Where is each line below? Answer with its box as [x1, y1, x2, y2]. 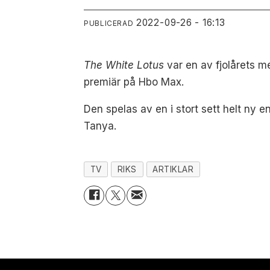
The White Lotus [84, 58, 165, 71]
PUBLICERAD [84, 18, 134, 28]
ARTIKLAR [152, 164, 194, 174]
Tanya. [84, 119, 117, 132]
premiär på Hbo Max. [84, 75, 184, 88]
